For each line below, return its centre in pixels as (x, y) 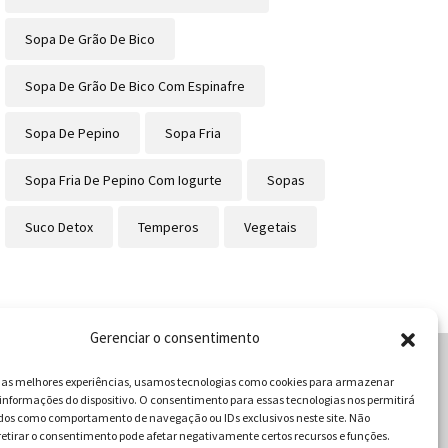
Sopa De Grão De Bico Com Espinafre (134, 86)
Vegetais (270, 227)
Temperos (168, 227)
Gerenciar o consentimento (174, 337)
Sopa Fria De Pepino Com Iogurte (123, 180)
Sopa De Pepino (72, 133)
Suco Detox (58, 227)
